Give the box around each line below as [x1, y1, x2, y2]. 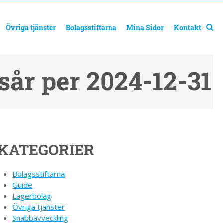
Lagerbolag [12, 191, 52, 201]
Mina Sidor [126, 23, 164, 32]
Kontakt [174, 23, 201, 32]
